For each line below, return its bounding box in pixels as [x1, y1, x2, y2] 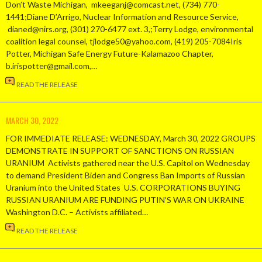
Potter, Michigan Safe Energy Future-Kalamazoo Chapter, [6, 48, 213, 58]
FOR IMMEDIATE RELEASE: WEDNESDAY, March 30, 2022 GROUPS [6, 133, 256, 143]
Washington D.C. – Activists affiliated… [6, 206, 148, 217]
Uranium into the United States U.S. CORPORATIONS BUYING [6, 182, 240, 192]
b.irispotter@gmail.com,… [6, 60, 97, 71]
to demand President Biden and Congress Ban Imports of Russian [6, 170, 245, 180]
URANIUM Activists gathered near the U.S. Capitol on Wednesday [6, 157, 250, 168]
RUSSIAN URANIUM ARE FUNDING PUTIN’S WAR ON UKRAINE [6, 194, 246, 205]
